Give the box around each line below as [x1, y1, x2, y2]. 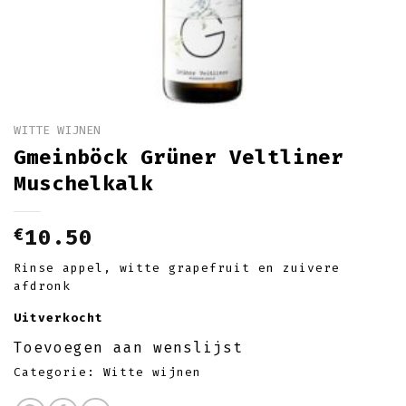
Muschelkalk [14, 170, 153, 196]
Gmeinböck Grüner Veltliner [14, 144, 343, 169]
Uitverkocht [14, 310, 103, 324]
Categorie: [14, 365, 103, 380]
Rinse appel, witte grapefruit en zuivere [14, 260, 340, 275]
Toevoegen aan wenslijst [14, 339, 243, 357]
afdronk [14, 278, 71, 293]
